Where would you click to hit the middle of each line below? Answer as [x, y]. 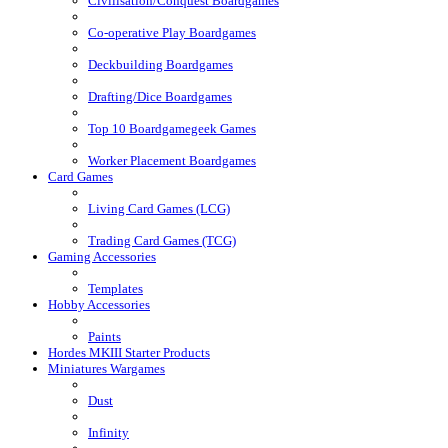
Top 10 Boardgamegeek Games [172, 128]
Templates [115, 288]
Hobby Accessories [99, 304]
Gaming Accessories [102, 256]
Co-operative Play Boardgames [172, 32]
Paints [104, 336]
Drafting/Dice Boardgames [160, 96]
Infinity [108, 432]
